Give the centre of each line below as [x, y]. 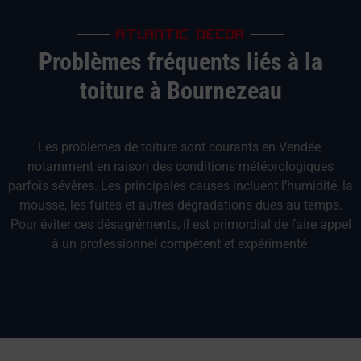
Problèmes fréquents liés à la [180, 62]
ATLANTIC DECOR [180, 32]
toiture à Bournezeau [180, 91]
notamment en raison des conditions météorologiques [180, 167]
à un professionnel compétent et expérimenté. [180, 244]
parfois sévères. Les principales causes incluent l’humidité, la [180, 186]
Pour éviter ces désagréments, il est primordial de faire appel [180, 225]
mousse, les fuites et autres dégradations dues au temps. [180, 205]
